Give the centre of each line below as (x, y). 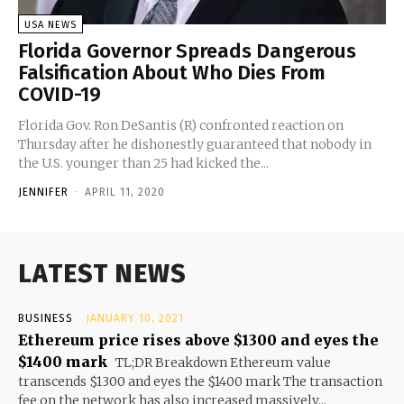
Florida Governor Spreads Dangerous (187, 50)
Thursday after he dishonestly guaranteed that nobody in (195, 144)
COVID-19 (60, 94)
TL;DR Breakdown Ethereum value (222, 362)
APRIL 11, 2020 (125, 192)
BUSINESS (46, 318)
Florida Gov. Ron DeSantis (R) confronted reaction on (181, 125)
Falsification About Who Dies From (172, 72)
